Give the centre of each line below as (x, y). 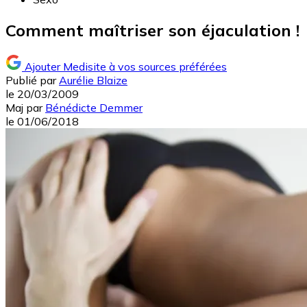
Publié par (31, 81)
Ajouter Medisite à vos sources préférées (126, 67)
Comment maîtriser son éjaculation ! (152, 30)
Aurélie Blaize (93, 81)
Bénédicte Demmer (94, 108)
